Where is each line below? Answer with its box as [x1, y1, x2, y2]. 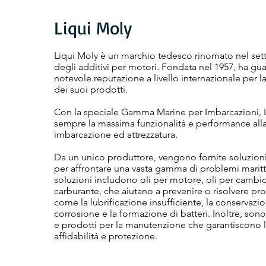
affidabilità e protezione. [54, 230, 157, 242]
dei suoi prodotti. [54, 83, 128, 95]
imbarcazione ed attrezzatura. [54, 128, 178, 140]
